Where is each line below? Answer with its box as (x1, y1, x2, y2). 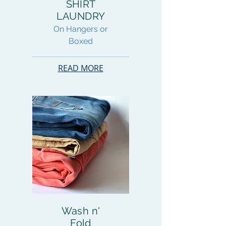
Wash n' (61, 205, 100, 217)
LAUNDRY (56, 10, 105, 22)
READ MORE (58, 63, 103, 74)
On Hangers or (53, 24, 108, 34)
